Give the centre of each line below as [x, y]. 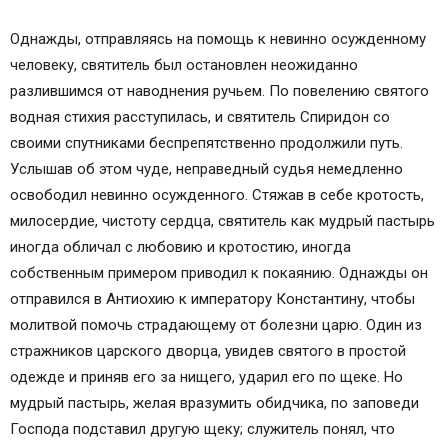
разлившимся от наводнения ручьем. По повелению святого [219, 91]
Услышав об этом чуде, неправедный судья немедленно [206, 169]
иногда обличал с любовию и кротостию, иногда [180, 247]
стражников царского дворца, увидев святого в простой [208, 351]
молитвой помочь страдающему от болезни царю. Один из [216, 325]
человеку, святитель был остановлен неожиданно [184, 65]
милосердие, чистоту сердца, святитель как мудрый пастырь [222, 221]
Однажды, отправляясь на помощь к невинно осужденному [218, 39]
